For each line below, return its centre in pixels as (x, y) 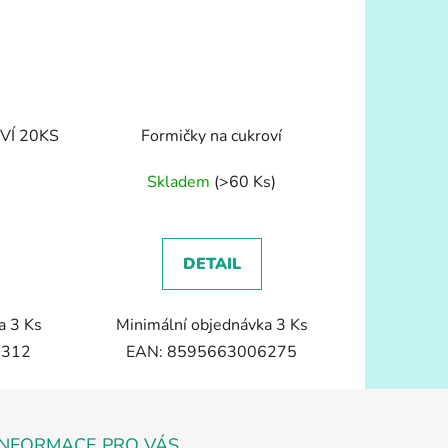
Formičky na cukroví (212, 135)
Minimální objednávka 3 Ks (211, 324)
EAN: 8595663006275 (212, 351)
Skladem (181, 181)
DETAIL (211, 263)
